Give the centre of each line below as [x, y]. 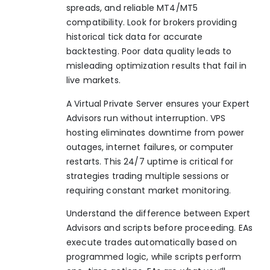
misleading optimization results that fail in [157, 66]
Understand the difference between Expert [159, 214]
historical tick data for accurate [135, 37]
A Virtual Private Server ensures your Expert [158, 103]
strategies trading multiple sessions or [148, 176]
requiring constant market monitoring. [149, 190]
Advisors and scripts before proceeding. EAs [160, 228]
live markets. [93, 80]
